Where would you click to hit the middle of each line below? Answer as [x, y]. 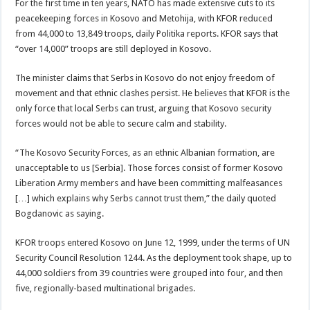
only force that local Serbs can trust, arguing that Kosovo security [144, 108]
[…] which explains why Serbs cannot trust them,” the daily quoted [146, 198]
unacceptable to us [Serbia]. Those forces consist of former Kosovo [149, 168]
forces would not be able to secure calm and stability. [121, 124]
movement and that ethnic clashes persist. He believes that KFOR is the [153, 93]
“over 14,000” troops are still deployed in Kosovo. [113, 49]
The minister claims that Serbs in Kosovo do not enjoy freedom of [145, 78]
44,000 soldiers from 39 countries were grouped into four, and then [149, 273]
